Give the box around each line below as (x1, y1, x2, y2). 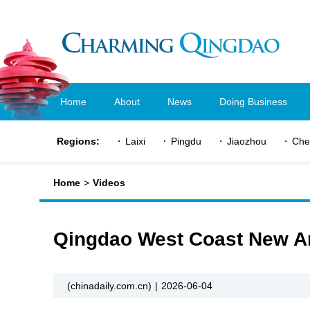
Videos (93, 177, 125, 188)
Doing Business (219, 96, 287, 107)
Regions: (57, 136, 100, 147)
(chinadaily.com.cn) (67, 280, 152, 291)
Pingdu (171, 136, 201, 147)
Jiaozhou (227, 136, 266, 147)
